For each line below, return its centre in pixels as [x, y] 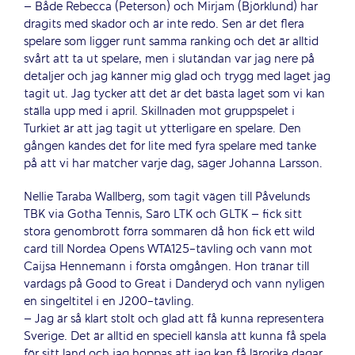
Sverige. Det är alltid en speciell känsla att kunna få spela [175, 336]
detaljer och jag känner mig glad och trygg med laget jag [177, 76]
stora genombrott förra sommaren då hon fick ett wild [169, 232]
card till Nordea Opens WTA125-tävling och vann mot [168, 249]
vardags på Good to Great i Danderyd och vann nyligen [174, 284]
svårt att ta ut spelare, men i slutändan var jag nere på [169, 59]
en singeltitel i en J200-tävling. [109, 302]
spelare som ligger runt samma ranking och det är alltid [171, 42]
